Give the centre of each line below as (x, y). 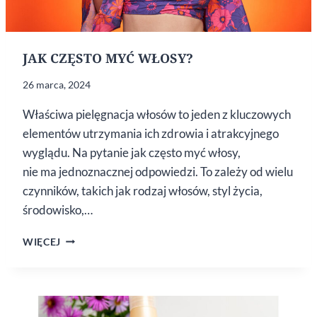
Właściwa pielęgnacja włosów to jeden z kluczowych (157, 114)
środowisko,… (58, 209)
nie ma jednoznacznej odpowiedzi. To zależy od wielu (158, 171)
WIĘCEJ (42, 242)
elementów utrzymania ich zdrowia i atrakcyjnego (151, 133)
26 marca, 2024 (57, 84)
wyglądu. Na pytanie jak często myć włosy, (132, 152)
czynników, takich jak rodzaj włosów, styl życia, (143, 190)
